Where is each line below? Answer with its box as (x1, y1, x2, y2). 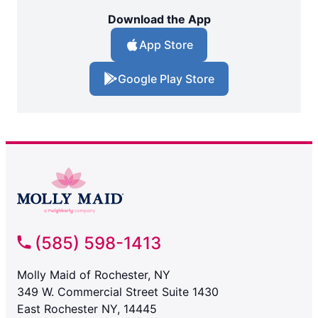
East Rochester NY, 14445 (17, 302, 157, 317)
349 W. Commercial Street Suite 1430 (17, 285, 219, 300)
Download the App (107, 12, 211, 27)
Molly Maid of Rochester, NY (17, 268, 170, 283)
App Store (139, 38, 193, 53)
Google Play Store (118, 72, 214, 87)
